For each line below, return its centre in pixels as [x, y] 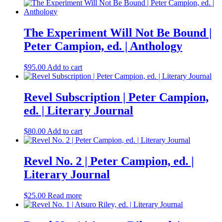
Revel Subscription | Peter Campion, [116, 97]
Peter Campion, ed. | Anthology [103, 46]
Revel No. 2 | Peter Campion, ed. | [109, 161]
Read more [65, 196]
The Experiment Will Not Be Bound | [118, 32]
